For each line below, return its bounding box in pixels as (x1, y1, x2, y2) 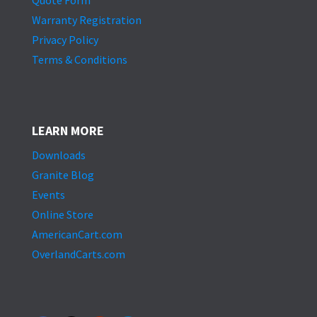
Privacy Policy (31, 33, 98, 47)
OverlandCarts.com (31, 247, 125, 261)
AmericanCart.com (31, 227, 122, 241)
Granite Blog (31, 168, 94, 182)
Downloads (31, 148, 86, 162)
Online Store (31, 207, 93, 221)
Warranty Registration (31, 13, 142, 27)
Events (31, 188, 65, 202)
